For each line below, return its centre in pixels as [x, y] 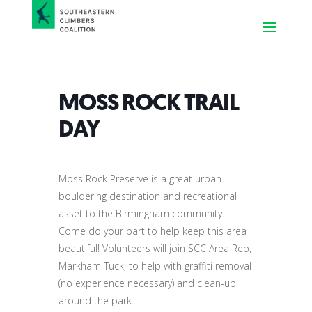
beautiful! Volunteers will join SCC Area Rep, [155, 248]
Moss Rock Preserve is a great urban [140, 179]
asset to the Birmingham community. [141, 213]
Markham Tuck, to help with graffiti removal [155, 266]
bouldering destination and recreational [148, 196]
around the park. [96, 301]
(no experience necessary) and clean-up [147, 283]
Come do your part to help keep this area [153, 231]
